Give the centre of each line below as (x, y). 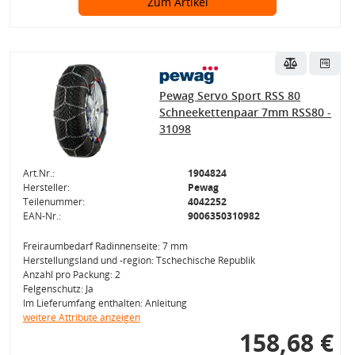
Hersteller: (46, 187)
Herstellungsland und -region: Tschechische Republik (139, 260)
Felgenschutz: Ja (58, 289)
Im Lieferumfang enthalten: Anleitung (105, 303)
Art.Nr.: (38, 173)
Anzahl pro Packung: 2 (71, 275)
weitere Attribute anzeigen (81, 317)
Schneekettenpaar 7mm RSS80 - (246, 112)
